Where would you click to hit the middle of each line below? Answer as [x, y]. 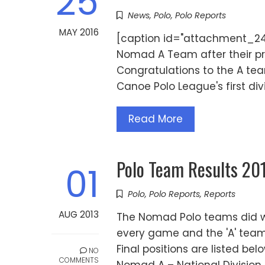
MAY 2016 [79, 33]
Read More [156, 119]
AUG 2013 [79, 215]
